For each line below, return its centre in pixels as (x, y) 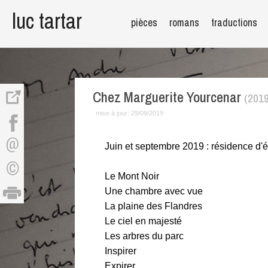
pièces (144, 22)
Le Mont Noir (132, 176)
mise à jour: (113, 113)
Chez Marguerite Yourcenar (168, 97)
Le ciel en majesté (143, 221)
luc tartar (47, 21)
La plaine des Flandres (153, 206)
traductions (234, 22)
